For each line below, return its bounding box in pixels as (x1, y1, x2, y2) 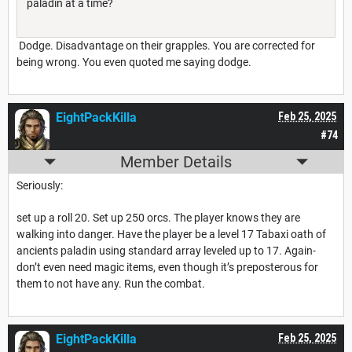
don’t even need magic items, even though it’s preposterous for (16, 261, 318, 274)
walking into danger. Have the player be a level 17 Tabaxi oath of (16, 228, 326, 241)
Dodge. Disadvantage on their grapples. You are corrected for (16, 39, 315, 53)
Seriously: (16, 179, 63, 192)
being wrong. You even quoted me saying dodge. (16, 56, 251, 69)
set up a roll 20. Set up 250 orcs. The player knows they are (16, 211, 300, 225)
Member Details (120, 152, 232, 172)
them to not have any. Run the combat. (16, 277, 205, 291)
